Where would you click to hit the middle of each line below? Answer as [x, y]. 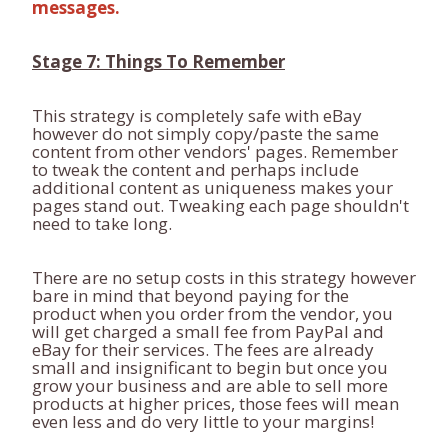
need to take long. [102, 223]
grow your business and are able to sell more [210, 385]
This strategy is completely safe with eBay [197, 115]
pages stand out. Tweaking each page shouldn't [220, 205]
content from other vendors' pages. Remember [215, 151]
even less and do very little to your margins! [203, 421]
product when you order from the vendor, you [212, 313]
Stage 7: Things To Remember [158, 61]
